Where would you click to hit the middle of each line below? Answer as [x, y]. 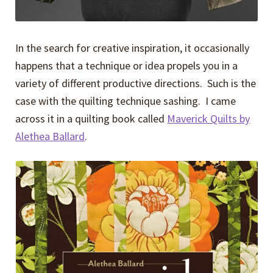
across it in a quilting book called [91, 119]
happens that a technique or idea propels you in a [127, 66]
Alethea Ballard [50, 136]
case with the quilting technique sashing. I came [126, 101]
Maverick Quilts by [209, 119]
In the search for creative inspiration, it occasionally [133, 48]
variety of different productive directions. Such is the [136, 83]
